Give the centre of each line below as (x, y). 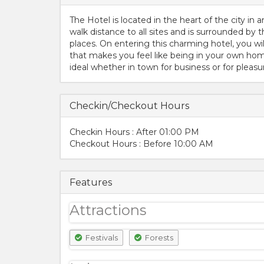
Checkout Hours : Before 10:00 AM (141, 144)
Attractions (108, 210)
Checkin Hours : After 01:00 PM (134, 132)
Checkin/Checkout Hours (129, 106)
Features (91, 182)
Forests (158, 238)
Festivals (101, 238)
